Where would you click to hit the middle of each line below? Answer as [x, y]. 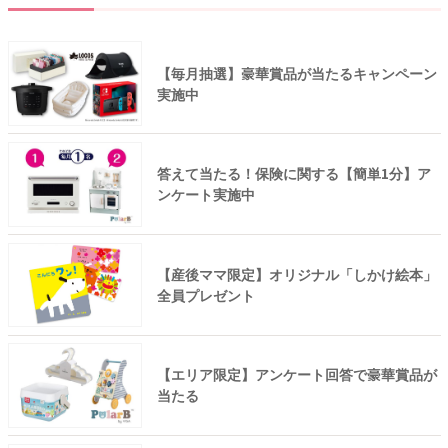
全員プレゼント [205, 294]
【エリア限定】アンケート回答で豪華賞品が [296, 374]
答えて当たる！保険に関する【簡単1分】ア [293, 173]
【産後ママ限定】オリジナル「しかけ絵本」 [296, 273]
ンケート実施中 [205, 194]
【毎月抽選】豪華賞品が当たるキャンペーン [296, 72]
